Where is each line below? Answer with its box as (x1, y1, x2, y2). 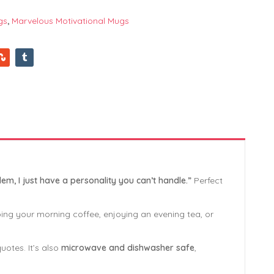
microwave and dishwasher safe (61, 242, 194, 253)
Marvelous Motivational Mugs (12, 15, 129, 26)
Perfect (191, 174, 223, 186)
